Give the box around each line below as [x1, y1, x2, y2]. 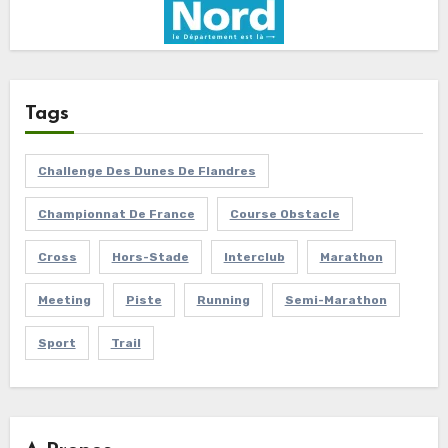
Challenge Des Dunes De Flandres [37, 164, 256, 179]
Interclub [223, 250, 285, 265]
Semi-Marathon [284, 293, 387, 308]
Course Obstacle [229, 207, 340, 222]
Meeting [37, 293, 91, 308]
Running [196, 293, 250, 308]
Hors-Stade [111, 250, 189, 265]
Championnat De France [37, 207, 195, 222]
